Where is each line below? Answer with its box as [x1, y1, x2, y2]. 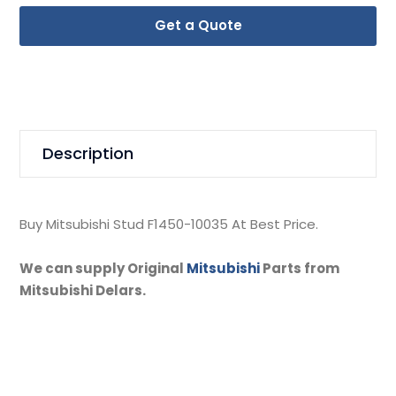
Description [42, 141, 134, 164]
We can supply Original [19, 258, 187, 278]
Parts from [260, 258, 340, 278]
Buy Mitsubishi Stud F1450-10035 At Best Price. [19, 214, 319, 233]
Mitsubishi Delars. [19, 280, 147, 300]
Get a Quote [154, 15, 242, 34]
